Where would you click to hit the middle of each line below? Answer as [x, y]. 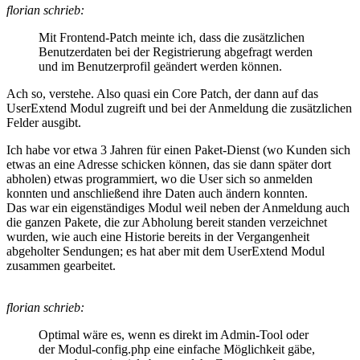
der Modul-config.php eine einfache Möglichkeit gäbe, [177, 349]
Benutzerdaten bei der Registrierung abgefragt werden [176, 51]
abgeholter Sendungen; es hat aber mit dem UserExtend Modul [166, 251]
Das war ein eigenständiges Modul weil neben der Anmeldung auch [178, 207]
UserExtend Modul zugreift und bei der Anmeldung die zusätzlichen [179, 108]
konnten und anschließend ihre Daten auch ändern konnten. [157, 193]
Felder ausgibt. [44, 122]
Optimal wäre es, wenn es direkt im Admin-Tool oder [174, 334]
